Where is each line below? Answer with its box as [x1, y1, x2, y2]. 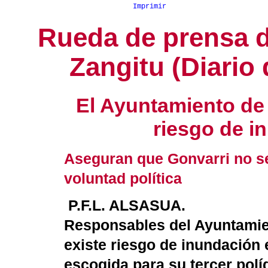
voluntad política [64, 170, 186, 187]
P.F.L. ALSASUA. [64, 197, 194, 214]
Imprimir [132, 2, 166, 11]
